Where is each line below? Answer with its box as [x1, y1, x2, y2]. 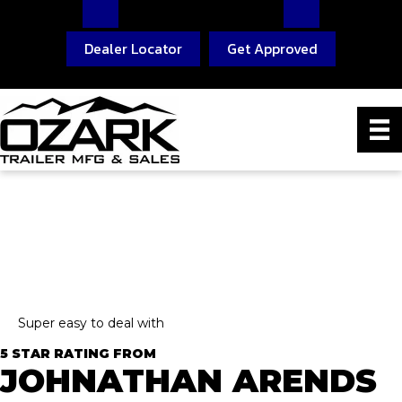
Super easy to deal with [18, 315, 164, 331]
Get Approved [227, 38, 318, 59]
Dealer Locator [84, 38, 182, 59]
